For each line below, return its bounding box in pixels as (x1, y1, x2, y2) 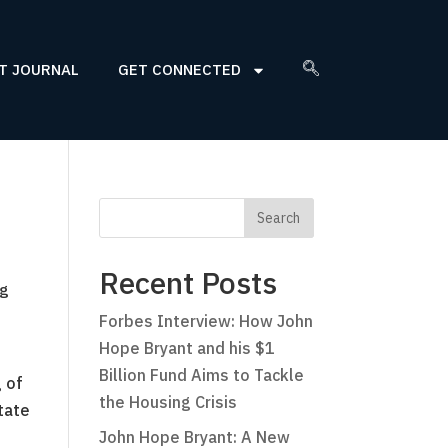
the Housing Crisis (98, 392, 237, 412)
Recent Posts (98, 263, 277, 302)
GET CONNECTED (117, 60, 241, 79)
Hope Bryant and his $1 (98, 338, 275, 358)
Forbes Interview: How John (98, 311, 313, 331)
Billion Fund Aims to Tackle (98, 365, 304, 385)
